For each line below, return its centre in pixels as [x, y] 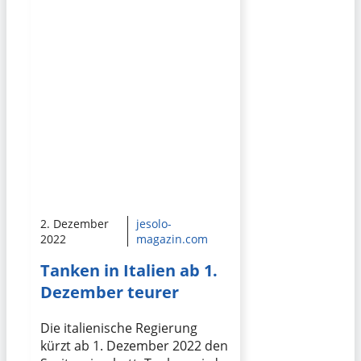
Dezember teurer [110, 293]
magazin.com [172, 239]
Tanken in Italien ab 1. [129, 271]
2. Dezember [75, 223]
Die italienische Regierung [119, 328]
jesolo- [154, 223]
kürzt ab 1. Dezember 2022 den [134, 346]
